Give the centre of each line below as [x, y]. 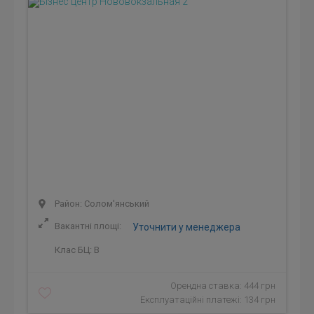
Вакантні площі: [88, 226]
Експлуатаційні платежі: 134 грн [208, 300]
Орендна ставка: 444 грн [223, 286]
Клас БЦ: [73, 250]
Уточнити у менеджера [186, 227]
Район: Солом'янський [101, 204]
